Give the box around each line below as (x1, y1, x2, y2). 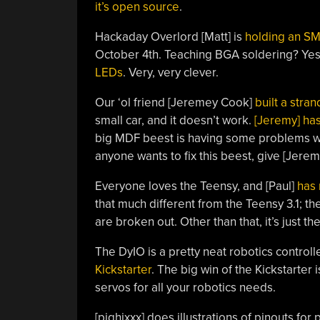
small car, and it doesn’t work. (94, 113, 254, 128)
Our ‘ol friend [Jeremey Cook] (94, 95, 255, 110)
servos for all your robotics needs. (94, 280, 276, 295)
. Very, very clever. (122, 65, 219, 80)
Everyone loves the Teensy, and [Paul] (94, 179, 297, 194)
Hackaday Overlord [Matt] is (94, 29, 245, 44)
